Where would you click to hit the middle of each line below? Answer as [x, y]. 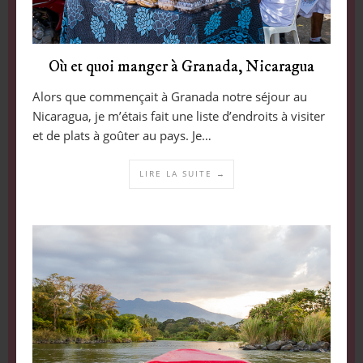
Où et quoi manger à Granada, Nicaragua [181, 66]
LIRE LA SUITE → [183, 173]
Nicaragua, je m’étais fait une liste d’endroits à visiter [178, 115]
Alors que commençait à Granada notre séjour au [169, 96]
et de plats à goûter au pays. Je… [122, 135]
